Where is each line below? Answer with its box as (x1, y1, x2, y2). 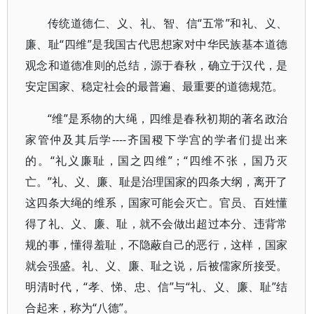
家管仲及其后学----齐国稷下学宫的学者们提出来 (25, 132, 288, 147)
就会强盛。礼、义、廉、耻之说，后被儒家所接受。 (25, 258, 288, 273)
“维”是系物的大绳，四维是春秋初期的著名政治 (48, 111, 288, 126)
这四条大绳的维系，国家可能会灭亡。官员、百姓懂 (25, 195, 288, 210)
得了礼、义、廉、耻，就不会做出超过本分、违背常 (25, 216, 288, 231)
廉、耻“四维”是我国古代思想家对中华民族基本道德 (25, 36, 288, 52)
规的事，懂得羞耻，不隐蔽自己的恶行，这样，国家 (25, 237, 288, 252)
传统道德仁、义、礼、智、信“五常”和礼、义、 (48, 15, 288, 31)
